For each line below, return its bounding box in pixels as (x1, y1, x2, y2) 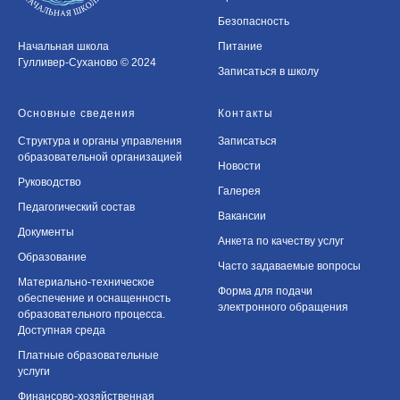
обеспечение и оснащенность (18, 291, 171, 304)
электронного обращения (218, 300, 348, 313)
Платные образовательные (18, 348, 159, 362)
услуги (18, 364, 50, 378)
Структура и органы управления (18, 134, 182, 147)
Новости (218, 159, 261, 172)
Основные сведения (18, 106, 136, 120)
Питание (218, 39, 262, 53)
